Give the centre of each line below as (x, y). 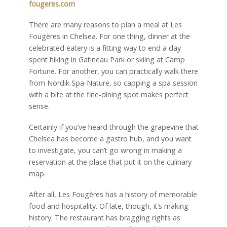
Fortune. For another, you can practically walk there (113, 71)
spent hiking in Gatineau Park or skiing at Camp (107, 59)
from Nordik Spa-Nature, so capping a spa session (113, 83)
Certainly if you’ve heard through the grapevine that (113, 127)
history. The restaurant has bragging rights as (104, 217)
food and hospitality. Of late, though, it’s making (108, 206)
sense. (39, 106)
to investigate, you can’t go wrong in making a (105, 150)
